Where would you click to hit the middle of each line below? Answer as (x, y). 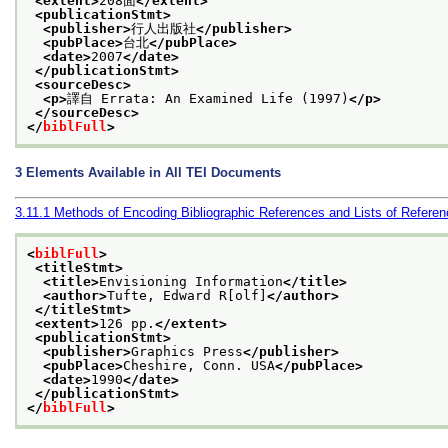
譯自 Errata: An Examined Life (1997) (208, 98)
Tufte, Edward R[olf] (187, 296)
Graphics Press (187, 352)
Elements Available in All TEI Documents (153, 172)
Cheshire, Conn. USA (199, 366)
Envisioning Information (191, 282)
